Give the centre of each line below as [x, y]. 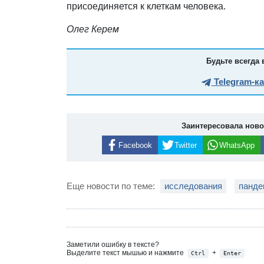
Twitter [185, 145]
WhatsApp [237, 145]
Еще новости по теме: [112, 186]
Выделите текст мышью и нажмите [126, 253]
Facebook [135, 145]
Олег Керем [93, 29]
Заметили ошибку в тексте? [113, 245]
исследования [194, 186]
